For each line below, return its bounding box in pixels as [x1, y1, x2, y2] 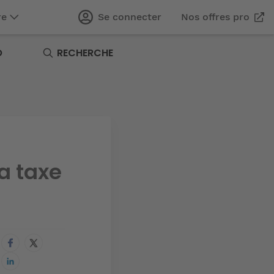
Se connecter [98, 11, 161, 23]
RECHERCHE [57, 46, 113, 61]
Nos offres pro [181, 11, 250, 23]
